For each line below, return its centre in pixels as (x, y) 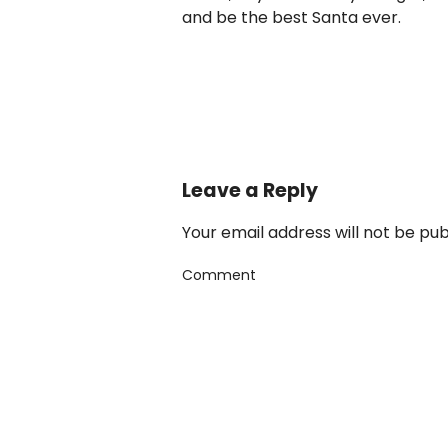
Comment (219, 275)
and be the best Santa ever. (291, 17)
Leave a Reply (250, 190)
